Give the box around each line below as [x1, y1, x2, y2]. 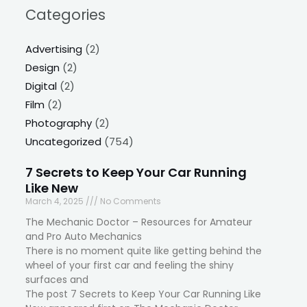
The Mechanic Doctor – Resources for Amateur [25, 214, 253, 229]
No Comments [98, 195, 162, 207]
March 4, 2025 [25, 195, 86, 207]
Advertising [25, 41, 83, 56]
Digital [25, 78, 58, 93]
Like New [25, 179, 79, 197]
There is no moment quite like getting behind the [25, 243, 262, 258]
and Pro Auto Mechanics [25, 229, 143, 243]
